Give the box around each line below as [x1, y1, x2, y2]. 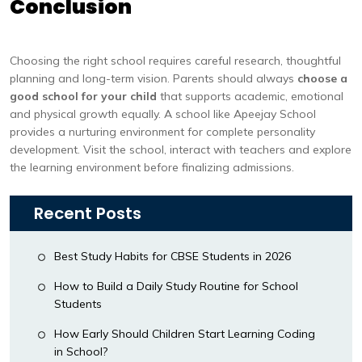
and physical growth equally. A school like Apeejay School [10, 107, 316, 121]
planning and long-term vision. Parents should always [10, 71, 297, 86]
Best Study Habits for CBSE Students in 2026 [54, 249, 291, 263]
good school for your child [10, 89, 157, 103]
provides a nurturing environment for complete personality [10, 124, 315, 139]
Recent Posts [34, 202, 141, 225]
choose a [297, 71, 347, 86]
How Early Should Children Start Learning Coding [54, 326, 315, 341]
